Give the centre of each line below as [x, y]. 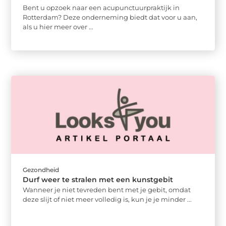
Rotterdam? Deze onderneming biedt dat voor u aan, [110, 17]
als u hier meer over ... [58, 26]
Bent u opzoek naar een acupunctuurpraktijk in [101, 7]
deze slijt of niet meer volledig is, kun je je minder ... [107, 200]
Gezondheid [41, 170]
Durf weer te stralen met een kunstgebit [98, 180]
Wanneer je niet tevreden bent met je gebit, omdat [107, 190]
